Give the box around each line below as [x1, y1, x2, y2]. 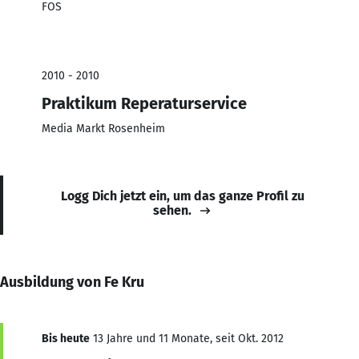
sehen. [153, 202, 192, 218]
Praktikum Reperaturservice [42, 93, 247, 113]
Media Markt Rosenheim [42, 121, 165, 135]
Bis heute [42, 331, 90, 345]
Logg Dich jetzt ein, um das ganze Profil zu [61, 188, 305, 204]
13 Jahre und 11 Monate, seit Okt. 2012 [90, 331, 284, 345]
